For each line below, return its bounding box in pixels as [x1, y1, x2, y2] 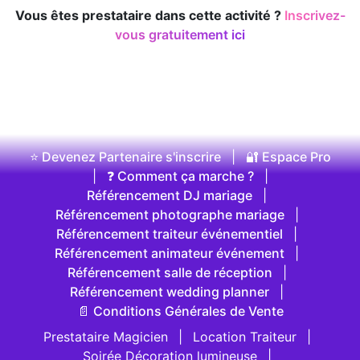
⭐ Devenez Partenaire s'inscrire [29, 149, 221, 165]
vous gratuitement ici [115, 27, 245, 43]
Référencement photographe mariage [55, 207, 284, 223]
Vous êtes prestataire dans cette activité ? [14, 7, 284, 23]
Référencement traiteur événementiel [56, 226, 283, 242]
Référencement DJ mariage [87, 187, 252, 203]
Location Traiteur [192, 329, 297, 345]
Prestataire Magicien [43, 329, 168, 345]
